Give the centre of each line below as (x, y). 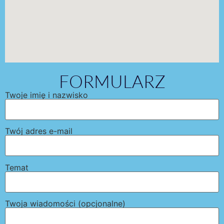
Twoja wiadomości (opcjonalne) (65, 204)
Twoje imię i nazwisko (46, 95)
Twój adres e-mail (39, 131)
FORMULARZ (112, 81)
